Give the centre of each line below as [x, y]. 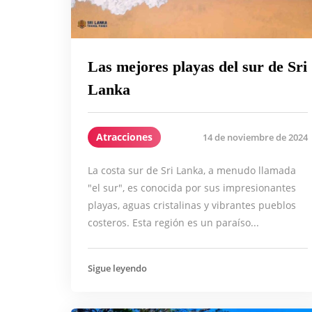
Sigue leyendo [117, 268]
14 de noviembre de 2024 [255, 137]
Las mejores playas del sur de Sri [197, 67]
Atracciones [124, 137]
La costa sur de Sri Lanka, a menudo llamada [192, 171]
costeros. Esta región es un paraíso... [173, 223]
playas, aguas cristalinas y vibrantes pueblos [192, 205]
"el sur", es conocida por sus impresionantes [192, 188]
